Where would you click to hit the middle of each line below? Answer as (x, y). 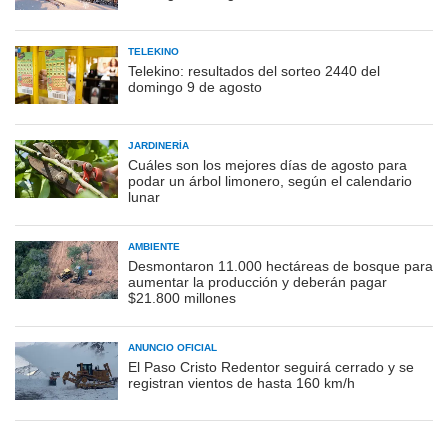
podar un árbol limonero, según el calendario (270, 180)
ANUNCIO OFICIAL (172, 347)
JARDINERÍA (158, 145)
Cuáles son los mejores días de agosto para (267, 164)
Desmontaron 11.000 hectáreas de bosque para (280, 265)
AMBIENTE (154, 246)
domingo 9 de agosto (195, 86)
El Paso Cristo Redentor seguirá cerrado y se (271, 366)
